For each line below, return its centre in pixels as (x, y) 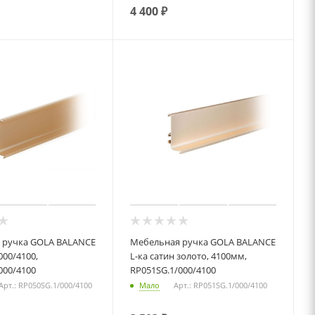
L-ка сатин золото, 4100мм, (189, 256)
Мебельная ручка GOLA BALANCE (203, 242)
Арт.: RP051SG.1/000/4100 (221, 285)
